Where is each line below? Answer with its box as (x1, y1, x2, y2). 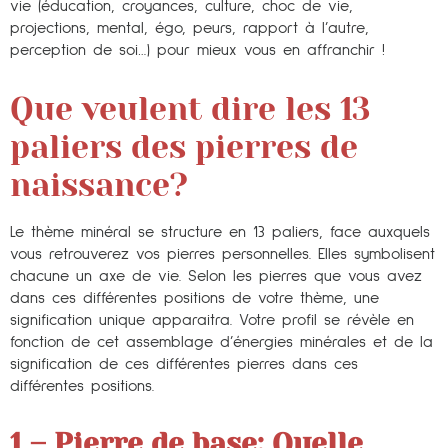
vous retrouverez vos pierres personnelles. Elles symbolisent (10, 245, 435, 262)
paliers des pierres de (10, 128, 358, 166)
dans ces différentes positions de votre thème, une (10, 289, 379, 306)
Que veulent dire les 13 (10, 90, 371, 128)
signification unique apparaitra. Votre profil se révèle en (10, 311, 414, 328)
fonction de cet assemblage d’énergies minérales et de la (10, 333, 433, 350)
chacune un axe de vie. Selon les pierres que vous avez (10, 267, 422, 284)
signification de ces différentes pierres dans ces (10, 355, 358, 372)
